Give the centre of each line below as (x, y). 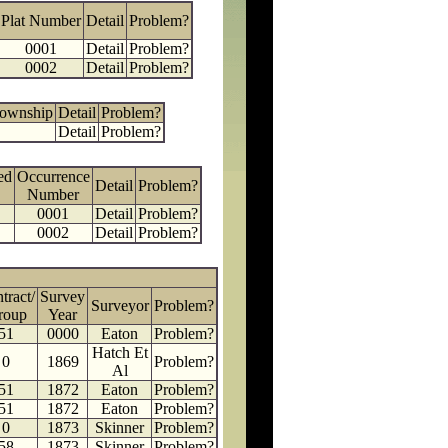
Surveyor (119, 305)
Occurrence (53, 176)
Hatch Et (119, 352)
